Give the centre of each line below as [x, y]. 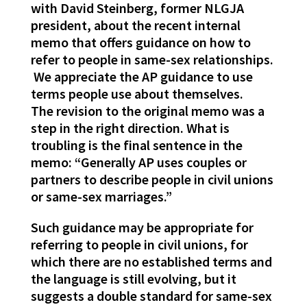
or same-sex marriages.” [101, 197]
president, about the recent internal [135, 25]
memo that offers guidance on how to [140, 42]
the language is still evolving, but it [133, 279]
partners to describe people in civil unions [152, 180]
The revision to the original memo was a [147, 111]
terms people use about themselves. [137, 94]
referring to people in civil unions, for [139, 245]
